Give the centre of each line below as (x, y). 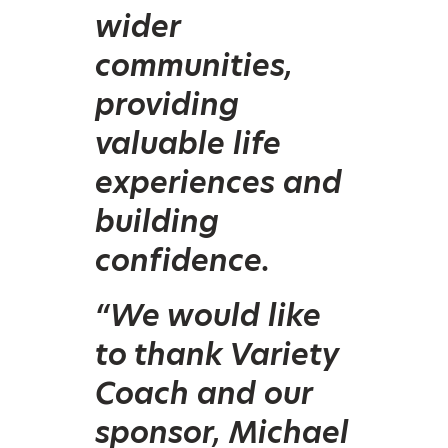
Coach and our (203, 392)
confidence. (182, 259)
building (157, 220)
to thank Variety (217, 353)
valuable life (188, 142)
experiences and (218, 181)
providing (167, 103)
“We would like (208, 314)
